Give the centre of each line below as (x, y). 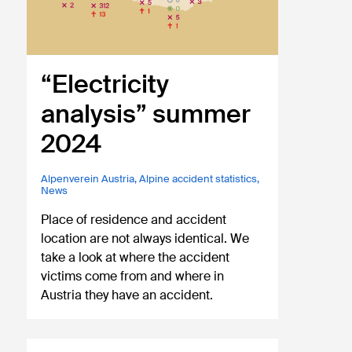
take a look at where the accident (136, 257)
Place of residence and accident (134, 219)
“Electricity (105, 84)
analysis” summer (146, 114)
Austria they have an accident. (127, 295)
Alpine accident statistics (198, 178)
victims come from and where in (133, 276)
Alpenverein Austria (88, 178)
